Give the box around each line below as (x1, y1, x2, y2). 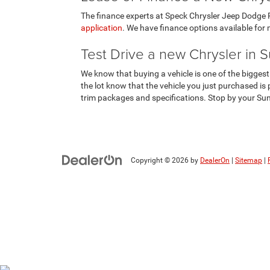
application (81, 22, 123, 33)
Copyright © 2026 (131, 155, 190, 165)
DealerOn (200, 155, 230, 165)
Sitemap (235, 155, 262, 165)
